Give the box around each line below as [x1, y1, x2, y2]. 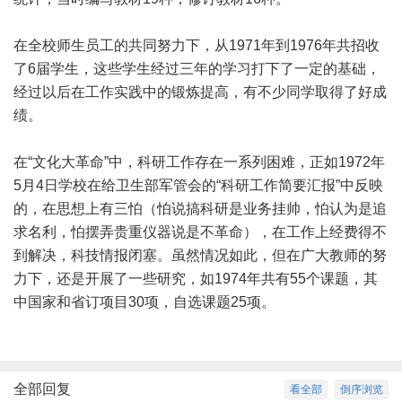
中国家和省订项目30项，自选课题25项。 [13, 294, 275, 310]
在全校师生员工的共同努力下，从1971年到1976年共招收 [13, 38, 380, 53]
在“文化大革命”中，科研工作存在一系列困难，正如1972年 [13, 154, 385, 170]
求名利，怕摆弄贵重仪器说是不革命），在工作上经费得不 [13, 224, 387, 240]
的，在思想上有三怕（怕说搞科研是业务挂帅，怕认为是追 [13, 201, 387, 216]
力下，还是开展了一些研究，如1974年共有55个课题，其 [13, 271, 378, 286]
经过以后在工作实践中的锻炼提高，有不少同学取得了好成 [13, 84, 387, 100]
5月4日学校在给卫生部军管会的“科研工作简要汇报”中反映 [13, 178, 383, 193]
